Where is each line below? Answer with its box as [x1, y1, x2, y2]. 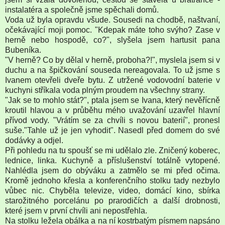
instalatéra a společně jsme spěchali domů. [5, 5, 159, 14]
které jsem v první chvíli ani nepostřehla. [5, 206, 147, 215]
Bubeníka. [5, 45, 41, 54]
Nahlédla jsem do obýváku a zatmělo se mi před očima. [5, 166, 220, 175]
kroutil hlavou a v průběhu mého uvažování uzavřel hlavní [5, 105, 220, 115]
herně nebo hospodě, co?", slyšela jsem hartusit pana [5, 35, 220, 44]
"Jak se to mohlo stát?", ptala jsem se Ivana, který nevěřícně [5, 95, 220, 104]
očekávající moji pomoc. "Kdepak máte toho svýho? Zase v [5, 25, 220, 34]
